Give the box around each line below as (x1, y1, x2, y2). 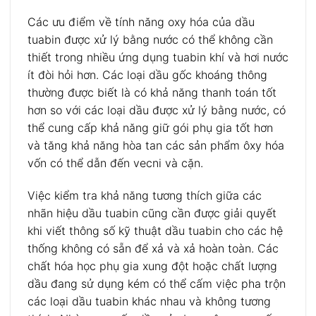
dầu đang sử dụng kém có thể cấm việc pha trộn (28, 276, 286, 291)
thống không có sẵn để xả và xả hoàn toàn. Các (28, 241, 279, 256)
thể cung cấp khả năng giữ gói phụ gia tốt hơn (28, 121, 273, 135)
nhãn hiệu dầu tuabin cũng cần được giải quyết (28, 206, 276, 221)
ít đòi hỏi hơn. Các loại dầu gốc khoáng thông (28, 68, 267, 83)
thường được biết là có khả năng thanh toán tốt (28, 85, 276, 100)
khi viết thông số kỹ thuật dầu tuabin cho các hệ (28, 224, 283, 238)
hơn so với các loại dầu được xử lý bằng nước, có (28, 103, 286, 118)
